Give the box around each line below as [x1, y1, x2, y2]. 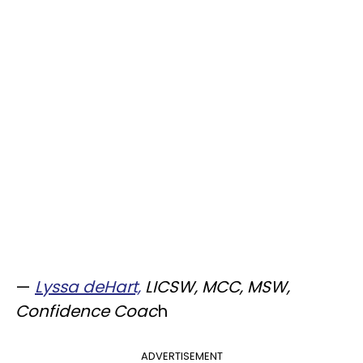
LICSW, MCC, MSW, [141, 275, 290, 298]
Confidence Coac [15, 300, 157, 322]
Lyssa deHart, [35, 275, 141, 298]
